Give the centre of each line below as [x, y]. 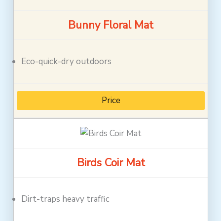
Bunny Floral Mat [111, 25]
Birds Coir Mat [111, 163]
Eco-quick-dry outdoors [67, 61]
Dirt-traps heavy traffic [66, 199]
